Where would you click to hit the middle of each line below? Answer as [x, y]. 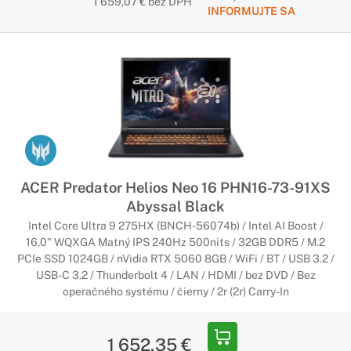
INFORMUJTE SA [251, 11]
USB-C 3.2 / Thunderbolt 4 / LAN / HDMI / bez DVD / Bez [175, 275]
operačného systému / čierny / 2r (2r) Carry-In [175, 291]
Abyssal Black [175, 206]
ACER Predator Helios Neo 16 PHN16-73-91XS [175, 187]
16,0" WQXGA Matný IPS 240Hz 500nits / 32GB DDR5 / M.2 [175, 242]
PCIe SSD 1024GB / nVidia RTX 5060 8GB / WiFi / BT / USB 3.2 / [175, 259]
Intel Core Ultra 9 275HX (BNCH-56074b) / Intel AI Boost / [175, 226]
